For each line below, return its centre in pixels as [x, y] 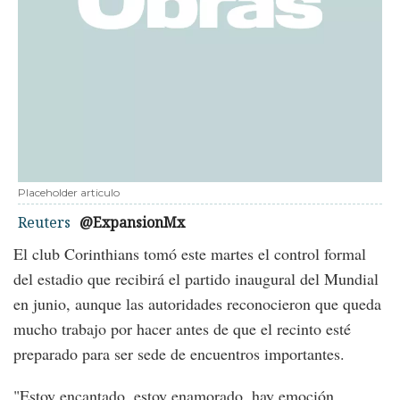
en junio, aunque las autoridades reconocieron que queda [197, 304]
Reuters [44, 222]
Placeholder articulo [69, 192]
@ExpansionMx [132, 222]
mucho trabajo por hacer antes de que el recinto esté [182, 329]
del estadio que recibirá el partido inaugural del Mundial [196, 279]
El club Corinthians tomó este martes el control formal [190, 254]
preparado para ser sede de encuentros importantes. [179, 354]
